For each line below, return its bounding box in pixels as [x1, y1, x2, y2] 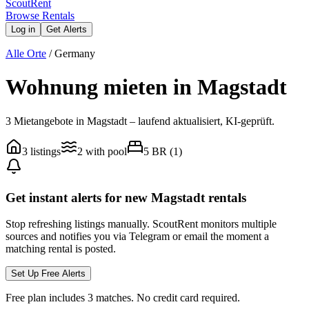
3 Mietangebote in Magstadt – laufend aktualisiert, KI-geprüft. [6, 114, 275, 127]
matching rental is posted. [6, 243, 116, 255]
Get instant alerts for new [6, 190, 148, 205]
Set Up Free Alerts [11, 268, 86, 279]
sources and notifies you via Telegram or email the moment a [6, 230, 269, 243]
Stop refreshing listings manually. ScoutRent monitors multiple [6, 218, 277, 230]
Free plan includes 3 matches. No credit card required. [6, 292, 240, 304]
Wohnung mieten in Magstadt [6, 74, 287, 100]
